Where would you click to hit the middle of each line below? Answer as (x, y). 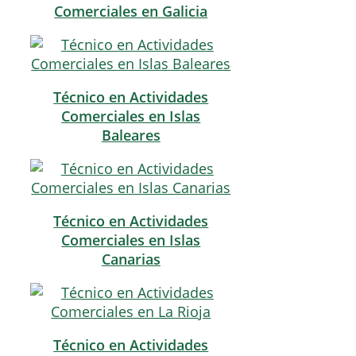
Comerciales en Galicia (131, 12)
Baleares (131, 135)
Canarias (131, 259)
